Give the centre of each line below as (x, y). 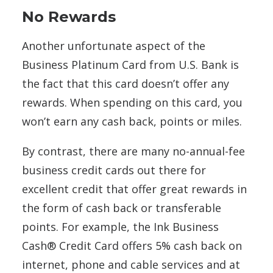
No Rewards (69, 17)
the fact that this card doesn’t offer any (126, 84)
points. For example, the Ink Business (120, 227)
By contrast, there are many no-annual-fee (133, 151)
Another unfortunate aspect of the (114, 46)
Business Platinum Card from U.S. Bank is (130, 65)
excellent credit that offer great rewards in (134, 189)
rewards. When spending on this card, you (132, 103)
